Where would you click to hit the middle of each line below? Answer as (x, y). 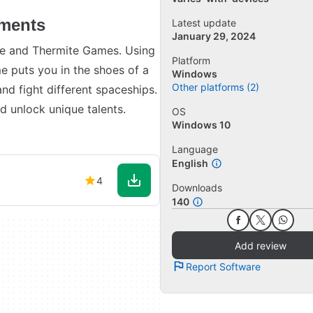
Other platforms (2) (216, 87)
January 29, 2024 (214, 36)
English (190, 163)
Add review (260, 245)
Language (195, 150)
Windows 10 (201, 125)
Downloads (197, 188)
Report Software (223, 266)
